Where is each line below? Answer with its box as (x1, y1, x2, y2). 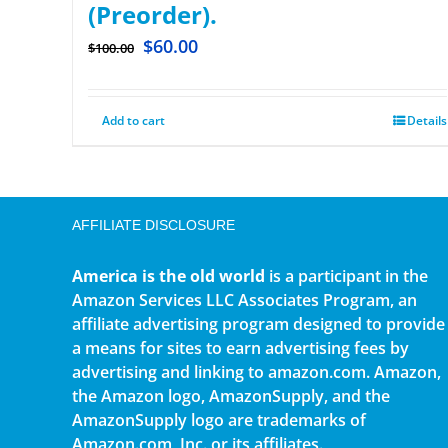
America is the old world (72, 264, 265, 287)
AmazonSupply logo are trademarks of (72, 408, 366, 431)
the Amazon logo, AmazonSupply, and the (72, 384, 390, 407)
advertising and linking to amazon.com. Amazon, (72, 360, 441, 383)
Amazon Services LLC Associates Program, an (72, 288, 417, 311)
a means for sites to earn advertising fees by (72, 336, 409, 359)
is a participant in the (265, 264, 428, 287)
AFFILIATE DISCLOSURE (72, 216, 235, 233)
